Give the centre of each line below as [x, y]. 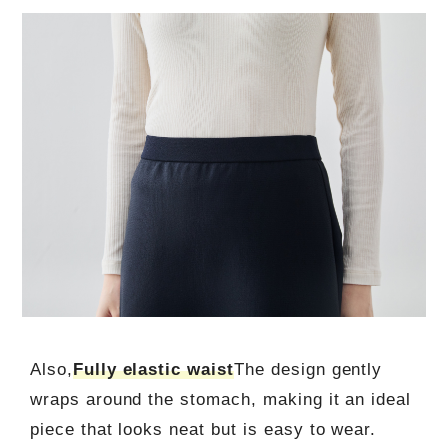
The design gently [308, 370]
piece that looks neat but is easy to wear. [203, 430]
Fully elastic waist [153, 370]
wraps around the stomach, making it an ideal [220, 400]
